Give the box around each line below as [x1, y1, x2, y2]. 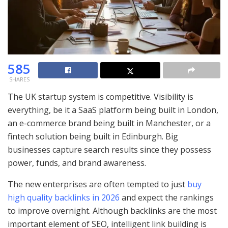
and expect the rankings [120, 191, 214, 203]
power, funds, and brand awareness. [8, 157, 146, 168]
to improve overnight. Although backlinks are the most [8, 205, 217, 216]
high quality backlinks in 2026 [8, 191, 120, 203]
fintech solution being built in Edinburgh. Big [8, 130, 178, 142]
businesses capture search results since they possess [8, 144, 211, 155]
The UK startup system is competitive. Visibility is [8, 91, 193, 102]
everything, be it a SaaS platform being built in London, [8, 104, 218, 116]
